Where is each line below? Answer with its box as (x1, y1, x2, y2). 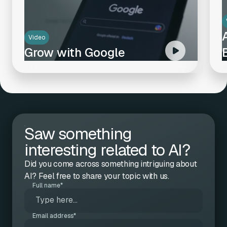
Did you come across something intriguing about (24, 159, 197, 169)
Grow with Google (24, 45, 125, 60)
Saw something (24, 123, 132, 144)
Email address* (32, 212, 76, 220)
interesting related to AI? (24, 139, 191, 160)
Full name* (32, 181, 63, 190)
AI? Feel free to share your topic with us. (24, 171, 169, 181)
